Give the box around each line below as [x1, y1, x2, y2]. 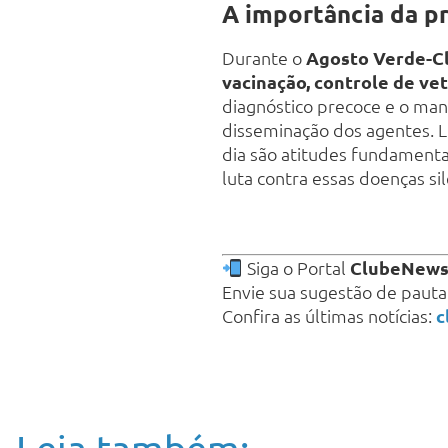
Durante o [222, 46, 306, 70]
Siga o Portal [242, 256, 350, 280]
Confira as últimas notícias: [222, 304, 432, 328]
